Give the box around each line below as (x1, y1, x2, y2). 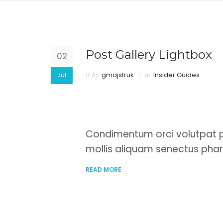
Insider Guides (153, 70, 200, 80)
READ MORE (86, 165, 121, 174)
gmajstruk (102, 70, 134, 80)
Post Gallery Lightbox (86, 47, 212, 62)
